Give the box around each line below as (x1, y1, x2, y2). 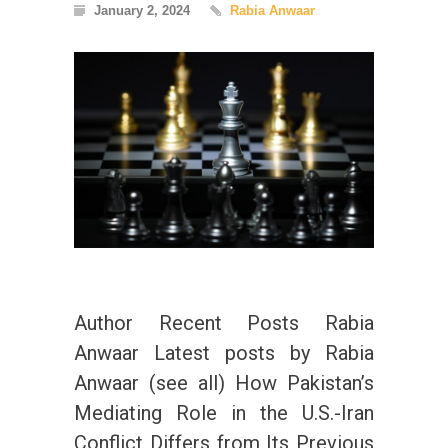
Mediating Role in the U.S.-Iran (74, 401, 374, 426)
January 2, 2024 (94, 3, 190, 19)
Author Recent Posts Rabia (74, 311, 374, 336)
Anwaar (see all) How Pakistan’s (74, 371, 374, 396)
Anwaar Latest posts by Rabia (74, 341, 374, 366)
